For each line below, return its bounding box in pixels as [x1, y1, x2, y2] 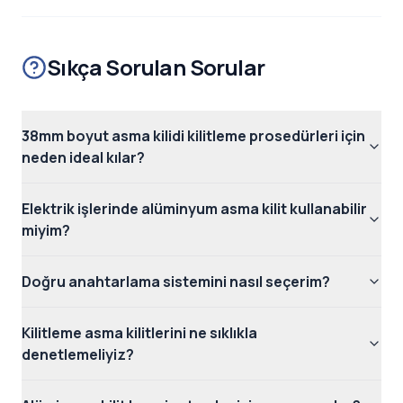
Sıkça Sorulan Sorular [47, 52, 265, 83]
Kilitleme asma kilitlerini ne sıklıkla [22, 323, 257, 344]
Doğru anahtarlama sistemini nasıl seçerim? [22, 272, 330, 292]
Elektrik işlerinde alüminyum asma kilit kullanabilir [22, 199, 367, 219]
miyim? [22, 220, 70, 241]
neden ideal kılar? [22, 148, 145, 168]
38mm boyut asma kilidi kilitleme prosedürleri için [22, 126, 365, 147]
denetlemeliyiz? [22, 345, 134, 365]
